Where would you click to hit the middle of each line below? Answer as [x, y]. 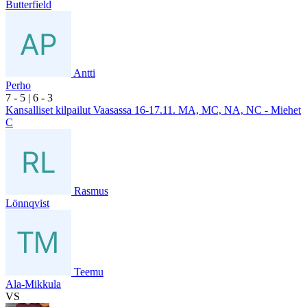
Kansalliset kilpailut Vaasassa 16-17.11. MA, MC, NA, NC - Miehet [153, 110]
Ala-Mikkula [33, 284]
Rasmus [91, 191]
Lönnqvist [27, 203]
